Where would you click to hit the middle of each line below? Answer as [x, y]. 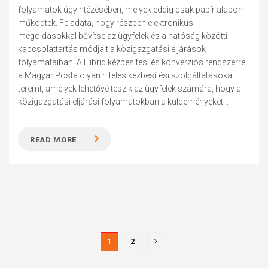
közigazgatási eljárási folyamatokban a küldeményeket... [124, 102]
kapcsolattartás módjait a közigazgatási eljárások [112, 49]
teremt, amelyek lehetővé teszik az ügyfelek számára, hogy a [130, 89]
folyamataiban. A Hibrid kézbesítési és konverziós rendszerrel [133, 62]
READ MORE [54, 140]
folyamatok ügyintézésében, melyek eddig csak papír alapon [131, 10]
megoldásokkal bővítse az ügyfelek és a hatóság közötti [123, 36]
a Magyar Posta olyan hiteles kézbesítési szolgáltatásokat [127, 75]
